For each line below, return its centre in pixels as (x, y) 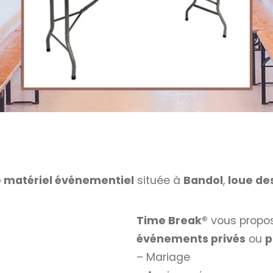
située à (159, 181)
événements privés (191, 239)
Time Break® (172, 220)
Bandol (203, 181)
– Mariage (163, 257)
